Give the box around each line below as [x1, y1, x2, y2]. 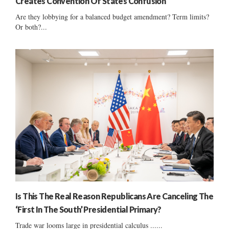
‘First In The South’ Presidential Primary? [15, 204, 162, 214]
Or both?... [15, 22, 47, 32]
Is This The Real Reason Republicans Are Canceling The [15, 191, 214, 201]
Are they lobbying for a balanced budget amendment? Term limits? [15, 12, 209, 22]
